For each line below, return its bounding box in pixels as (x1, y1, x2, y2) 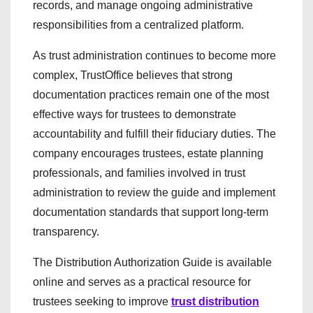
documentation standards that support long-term (33, 205, 268, 218)
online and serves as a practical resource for (33, 275, 251, 288)
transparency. (33, 225, 99, 238)
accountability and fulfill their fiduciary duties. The (33, 127, 276, 140)
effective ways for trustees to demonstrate (33, 108, 236, 120)
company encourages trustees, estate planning (33, 147, 263, 159)
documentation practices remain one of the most (33, 88, 269, 101)
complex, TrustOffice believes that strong (33, 68, 233, 81)
